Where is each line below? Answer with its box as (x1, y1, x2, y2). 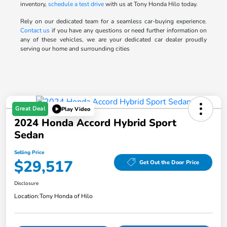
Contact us (20, 26, 50, 35)
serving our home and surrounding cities (20, 45, 130, 53)
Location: (14, 192, 40, 201)
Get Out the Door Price (139, 158, 199, 166)
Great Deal (15, 105, 45, 113)
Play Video (61, 105, 90, 113)
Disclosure (14, 180, 39, 187)
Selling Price (14, 149, 44, 157)
